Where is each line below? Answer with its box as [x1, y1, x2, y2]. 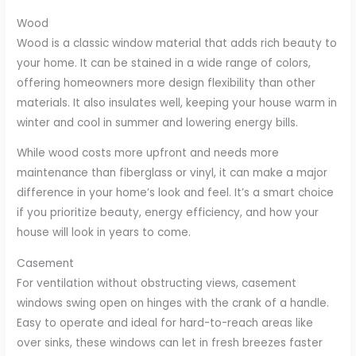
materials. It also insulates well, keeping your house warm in [17, 95, 338, 110]
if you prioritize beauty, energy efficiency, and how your [17, 205, 319, 221]
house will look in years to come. [17, 225, 192, 241]
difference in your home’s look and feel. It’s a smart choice [17, 185, 335, 201]
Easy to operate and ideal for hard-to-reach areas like [17, 315, 314, 331]
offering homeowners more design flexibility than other [17, 75, 316, 91]
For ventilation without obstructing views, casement [17, 276, 297, 291]
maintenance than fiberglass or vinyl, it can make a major [17, 165, 328, 181]
